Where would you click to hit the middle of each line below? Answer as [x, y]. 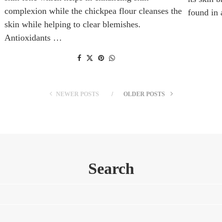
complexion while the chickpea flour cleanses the [93, 11]
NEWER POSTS [77, 94]
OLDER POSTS [145, 94]
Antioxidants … [33, 37]
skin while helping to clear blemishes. [73, 24]
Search [111, 168]
